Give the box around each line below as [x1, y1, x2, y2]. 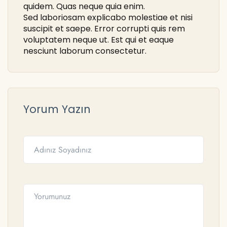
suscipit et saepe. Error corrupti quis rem [23, 23, 185, 34]
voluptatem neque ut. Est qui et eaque [23, 34, 174, 46]
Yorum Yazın [23, 102, 91, 117]
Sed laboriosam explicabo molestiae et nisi [23, 12, 193, 23]
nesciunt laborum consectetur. [23, 45, 146, 57]
